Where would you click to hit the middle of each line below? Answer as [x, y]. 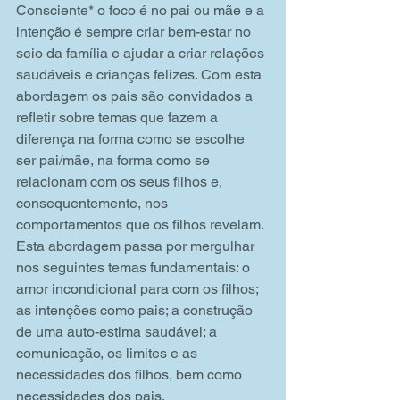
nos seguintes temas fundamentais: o [135, 268]
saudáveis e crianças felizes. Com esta [141, 75]
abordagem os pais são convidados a [136, 96]
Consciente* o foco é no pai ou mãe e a [142, 11]
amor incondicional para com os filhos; [139, 289]
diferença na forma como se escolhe [132, 139]
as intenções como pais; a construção [136, 311]
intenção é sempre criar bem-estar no [135, 32]
